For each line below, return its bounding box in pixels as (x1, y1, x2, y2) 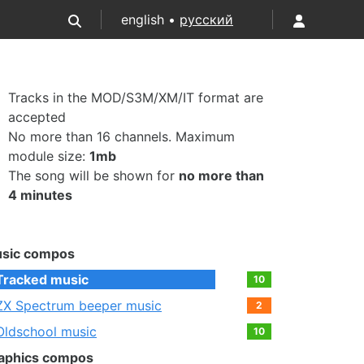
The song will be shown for (8, 167, 179, 184)
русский (180, 11, 233, 28)
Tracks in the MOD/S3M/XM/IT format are (8, 89, 263, 106)
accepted (8, 109, 66, 125)
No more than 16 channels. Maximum (8, 128, 235, 145)
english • (121, 11, 180, 28)
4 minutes (8, 187, 72, 203)
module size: (8, 148, 89, 164)
